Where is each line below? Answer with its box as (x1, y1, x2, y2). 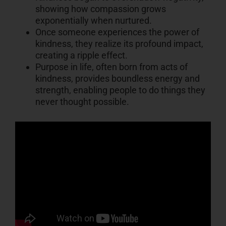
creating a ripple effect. (35, 50, 128, 61)
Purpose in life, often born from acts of (35, 62, 188, 73)
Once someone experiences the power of (35, 27, 199, 38)
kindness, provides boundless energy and (35, 73, 200, 84)
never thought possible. (35, 96, 129, 107)
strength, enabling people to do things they (35, 85, 205, 96)
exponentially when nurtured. (35, 15, 152, 26)
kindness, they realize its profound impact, (35, 38, 203, 49)
